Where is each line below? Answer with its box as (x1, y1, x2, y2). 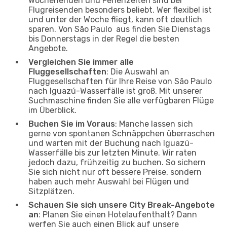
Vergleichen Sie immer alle (28, 57, 134, 67)
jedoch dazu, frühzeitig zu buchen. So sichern (28, 157, 206, 167)
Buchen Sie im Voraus (28, 119, 115, 129)
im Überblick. (28, 105, 77, 115)
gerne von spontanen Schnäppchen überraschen (28, 128, 215, 138)
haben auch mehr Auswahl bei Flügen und (28, 176, 189, 186)
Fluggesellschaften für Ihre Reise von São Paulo (28, 76, 214, 86)
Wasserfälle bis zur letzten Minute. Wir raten (28, 147, 197, 158)
